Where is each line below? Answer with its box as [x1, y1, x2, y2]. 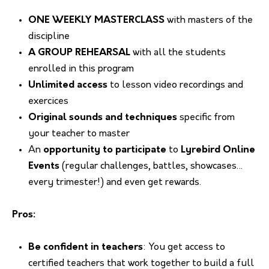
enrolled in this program [28, 64, 136, 74]
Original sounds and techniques [28, 113, 177, 122]
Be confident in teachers [28, 243, 143, 252]
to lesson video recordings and [107, 80, 243, 90]
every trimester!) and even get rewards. [28, 178, 201, 187]
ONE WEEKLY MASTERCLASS [28, 16, 165, 25]
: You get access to [143, 243, 225, 252]
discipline [28, 32, 70, 41]
